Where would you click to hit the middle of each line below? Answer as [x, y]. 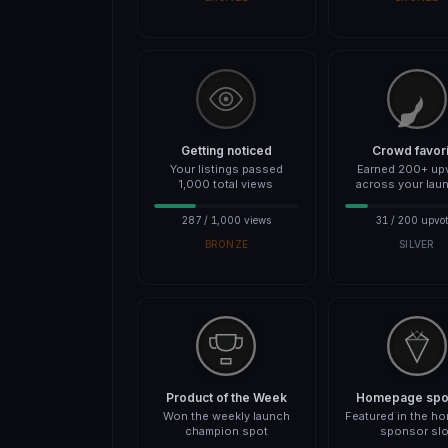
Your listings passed [226, 169]
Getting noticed [226, 150]
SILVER [417, 244]
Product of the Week [226, 397]
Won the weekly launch [226, 416]
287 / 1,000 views [226, 220]
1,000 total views [226, 184]
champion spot [226, 431]
